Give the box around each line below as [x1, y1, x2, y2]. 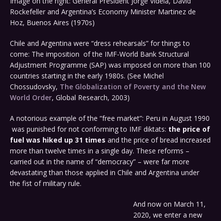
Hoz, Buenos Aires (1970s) [10, 18, 95, 28]
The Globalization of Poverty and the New [60, 82, 206, 92]
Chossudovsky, [10, 82, 60, 92]
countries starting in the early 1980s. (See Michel [10, 71, 164, 81]
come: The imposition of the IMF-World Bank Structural [10, 49, 189, 59]
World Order [10, 93, 52, 103]
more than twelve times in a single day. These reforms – [10, 146, 189, 156]
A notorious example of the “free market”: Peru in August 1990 [10, 113, 210, 123]
